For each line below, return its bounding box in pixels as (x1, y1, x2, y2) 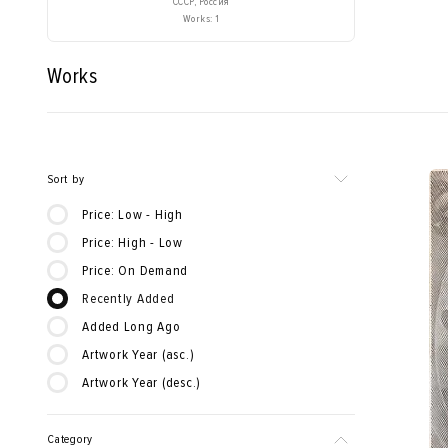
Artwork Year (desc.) (82, 374, 201, 391)
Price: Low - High (82, 206, 183, 223)
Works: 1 (182, 12, 220, 25)
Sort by (47, 172, 85, 187)
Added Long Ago (82, 318, 181, 335)
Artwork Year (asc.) (82, 346, 195, 363)
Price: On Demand (82, 262, 188, 279)
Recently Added (82, 290, 175, 307)
